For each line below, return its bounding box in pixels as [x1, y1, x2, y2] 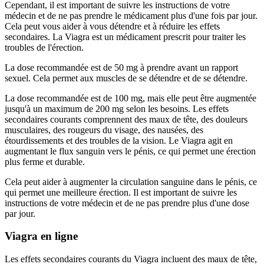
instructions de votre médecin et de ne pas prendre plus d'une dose [5, 197, 249, 208]
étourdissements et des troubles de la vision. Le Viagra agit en [5, 135, 233, 146]
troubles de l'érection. [5, 42, 84, 52]
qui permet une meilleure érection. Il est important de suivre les [5, 187, 237, 197]
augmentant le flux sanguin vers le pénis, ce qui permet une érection [5, 146, 256, 156]
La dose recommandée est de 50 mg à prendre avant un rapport [5, 62, 238, 72]
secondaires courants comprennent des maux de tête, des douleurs [5, 114, 247, 124]
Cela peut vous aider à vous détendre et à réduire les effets [5, 21, 220, 31]
